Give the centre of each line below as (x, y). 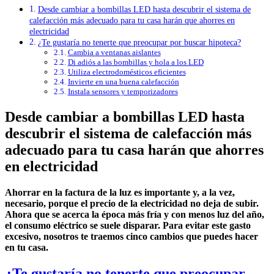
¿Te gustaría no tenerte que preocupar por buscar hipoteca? (139, 43)
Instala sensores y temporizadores (123, 92)
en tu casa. (27, 248)
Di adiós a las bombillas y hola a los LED (135, 62)
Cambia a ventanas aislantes (114, 53)
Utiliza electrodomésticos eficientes (127, 72)
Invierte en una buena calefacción (123, 82)
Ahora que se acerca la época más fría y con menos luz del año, (135, 215)
